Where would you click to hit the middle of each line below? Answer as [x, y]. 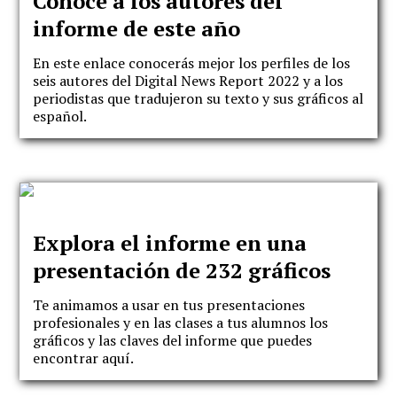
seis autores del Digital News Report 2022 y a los [188, 80]
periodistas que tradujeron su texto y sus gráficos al [198, 98]
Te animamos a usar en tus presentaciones [169, 304]
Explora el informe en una [170, 243]
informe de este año [137, 29]
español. [62, 116]
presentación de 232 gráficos [182, 271]
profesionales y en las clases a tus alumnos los [181, 322]
